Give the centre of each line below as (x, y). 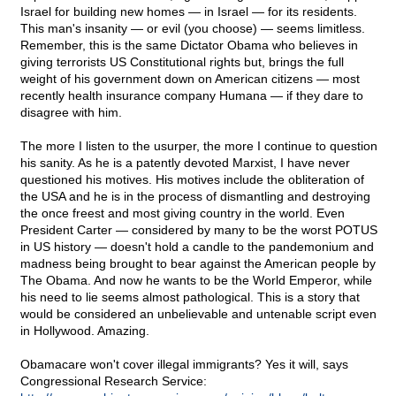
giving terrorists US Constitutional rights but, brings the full (182, 62)
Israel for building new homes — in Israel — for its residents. (189, 12)
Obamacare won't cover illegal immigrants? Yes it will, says (184, 365)
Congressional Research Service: (114, 381)
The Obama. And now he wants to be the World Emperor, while (196, 281)
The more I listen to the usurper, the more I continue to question (199, 146)
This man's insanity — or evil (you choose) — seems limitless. (193, 29)
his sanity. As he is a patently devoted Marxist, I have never (185, 163)
